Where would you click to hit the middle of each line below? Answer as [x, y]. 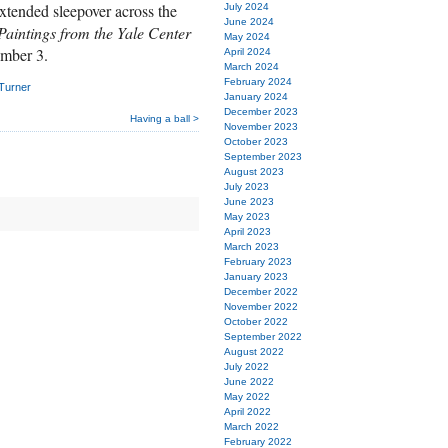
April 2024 [247, 51]
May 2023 [247, 216]
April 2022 [247, 411]
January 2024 [256, 96]
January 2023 [256, 276]
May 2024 [247, 36]
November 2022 [261, 306]
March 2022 [251, 426]
